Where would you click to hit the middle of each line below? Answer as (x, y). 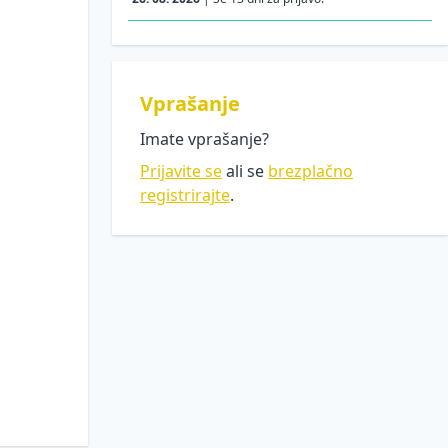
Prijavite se (181, 170)
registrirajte (185, 194)
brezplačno (310, 170)
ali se (245, 170)
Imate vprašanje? (204, 138)
